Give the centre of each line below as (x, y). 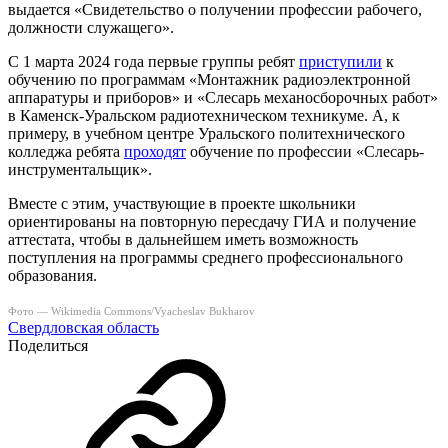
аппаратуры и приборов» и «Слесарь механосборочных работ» (223, 97)
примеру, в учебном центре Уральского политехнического (206, 133)
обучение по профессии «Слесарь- (305, 151)
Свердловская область (83, 327)
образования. (52, 275)
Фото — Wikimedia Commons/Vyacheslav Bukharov (131, 311)
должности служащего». (91, 27)
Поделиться (48, 345)
